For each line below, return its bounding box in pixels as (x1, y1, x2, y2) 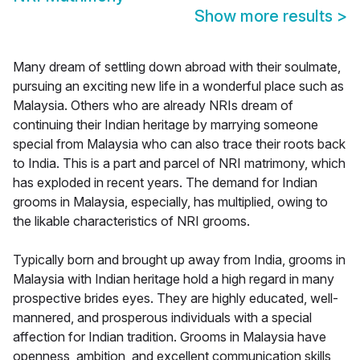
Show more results (194, 6, 337, 27)
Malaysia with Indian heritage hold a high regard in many (13, 271, 334, 288)
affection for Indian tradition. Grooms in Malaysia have (13, 329, 326, 346)
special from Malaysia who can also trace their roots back (13, 136, 346, 153)
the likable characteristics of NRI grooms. (13, 213, 250, 230)
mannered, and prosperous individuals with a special (13, 309, 312, 326)
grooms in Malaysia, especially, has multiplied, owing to (13, 194, 328, 211)
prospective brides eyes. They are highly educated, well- (13, 290, 338, 307)
